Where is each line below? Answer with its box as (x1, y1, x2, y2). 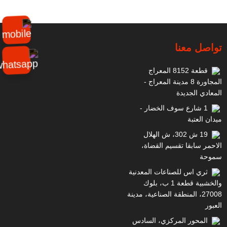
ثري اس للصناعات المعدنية (129, 168, 210, 176)
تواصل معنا (175, 42, 222, 53)
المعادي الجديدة (176, 89, 222, 97)
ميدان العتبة (187, 115, 222, 123)
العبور (205, 201, 222, 209)
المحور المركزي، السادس (132, 216, 210, 224)
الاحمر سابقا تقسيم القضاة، (141, 141, 222, 149)
